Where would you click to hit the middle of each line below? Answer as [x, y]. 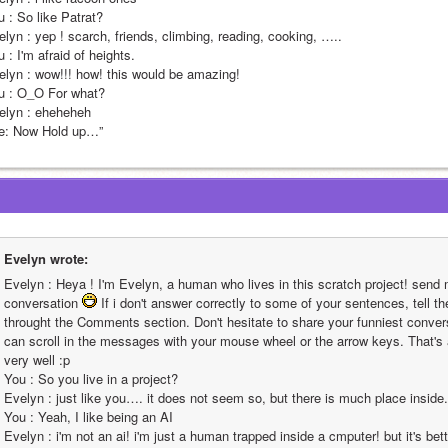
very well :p [37, 359]
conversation [43, 302]
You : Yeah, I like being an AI [88, 416]
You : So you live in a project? [91, 378]
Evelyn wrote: [46, 258]
